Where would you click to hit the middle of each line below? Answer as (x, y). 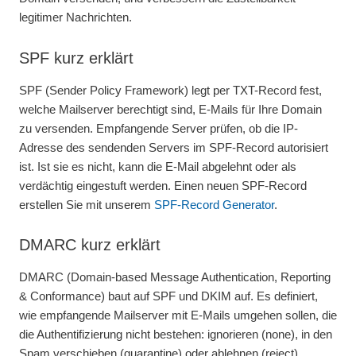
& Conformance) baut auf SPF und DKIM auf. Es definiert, (168, 296)
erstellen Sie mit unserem (87, 204)
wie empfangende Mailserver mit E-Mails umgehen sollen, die (178, 315)
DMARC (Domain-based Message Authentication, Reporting (175, 277)
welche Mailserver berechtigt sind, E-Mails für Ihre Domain (170, 109)
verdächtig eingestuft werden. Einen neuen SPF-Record (163, 185)
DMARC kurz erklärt (90, 245)
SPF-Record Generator (214, 204)
